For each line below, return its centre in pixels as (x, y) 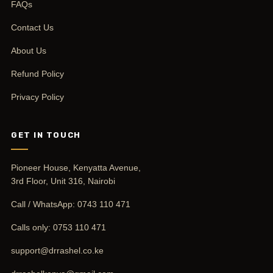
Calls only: (32, 227)
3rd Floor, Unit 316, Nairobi (63, 181)
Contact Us (32, 27)
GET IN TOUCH (46, 135)
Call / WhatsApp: (44, 204)
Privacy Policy (37, 97)
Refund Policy (37, 73)
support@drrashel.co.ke (57, 250)
